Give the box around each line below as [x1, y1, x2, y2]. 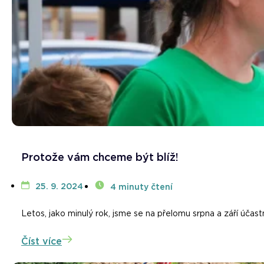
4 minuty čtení [110, 182, 173, 192]
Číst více [21, 236, 62, 247]
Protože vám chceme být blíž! [21, 151, 179, 164]
